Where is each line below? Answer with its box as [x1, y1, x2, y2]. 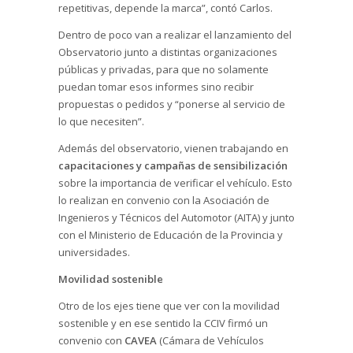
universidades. [58, 244, 130, 259]
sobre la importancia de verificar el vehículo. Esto [58, 175, 292, 190]
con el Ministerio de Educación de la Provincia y [58, 227, 283, 242]
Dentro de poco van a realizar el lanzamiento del [58, 27, 292, 42]
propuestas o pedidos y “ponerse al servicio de [58, 96, 285, 111]
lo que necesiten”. [58, 113, 144, 128]
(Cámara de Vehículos [159, 333, 264, 347]
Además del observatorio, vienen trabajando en [58, 140, 288, 155]
